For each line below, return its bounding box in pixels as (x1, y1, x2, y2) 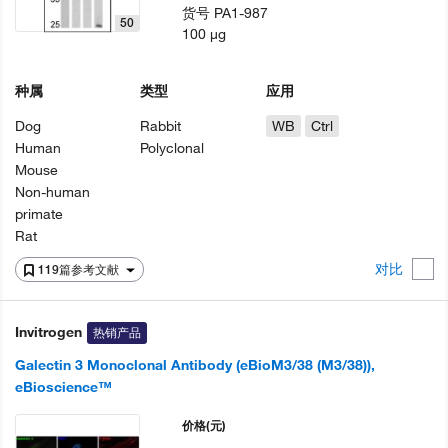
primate (15, 205, 63, 223)
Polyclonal (140, 139, 205, 157)
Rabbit (140, 117, 182, 135)
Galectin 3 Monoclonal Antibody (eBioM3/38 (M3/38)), (15, 356, 375, 374)
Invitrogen (15, 323, 82, 341)
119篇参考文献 (38, 262, 122, 277)
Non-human (15, 183, 90, 201)
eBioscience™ (15, 378, 112, 396)
